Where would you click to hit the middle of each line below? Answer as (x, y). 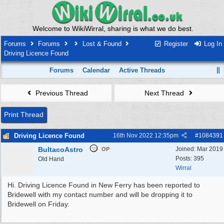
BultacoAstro (60, 149)
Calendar (96, 70)
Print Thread (24, 114)
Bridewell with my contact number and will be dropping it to (100, 194)
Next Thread (165, 93)
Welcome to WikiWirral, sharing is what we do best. (113, 28)
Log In (212, 44)
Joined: (186, 149)
